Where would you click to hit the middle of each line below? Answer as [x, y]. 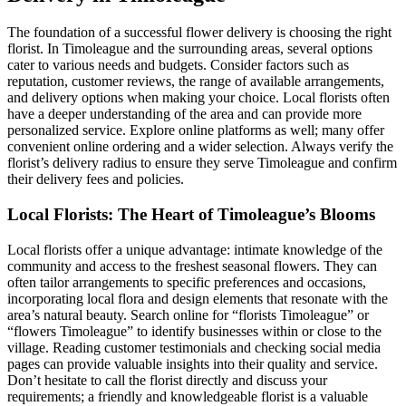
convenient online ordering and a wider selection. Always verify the [200, 147]
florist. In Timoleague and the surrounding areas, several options [190, 49]
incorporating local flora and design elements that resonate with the [198, 298]
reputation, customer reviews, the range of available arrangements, [196, 82]
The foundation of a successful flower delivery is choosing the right [199, 33]
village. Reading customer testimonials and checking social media [194, 347]
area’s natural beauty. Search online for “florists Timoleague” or [188, 314]
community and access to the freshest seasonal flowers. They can [192, 266]
